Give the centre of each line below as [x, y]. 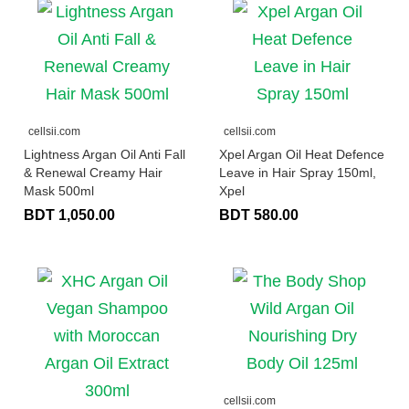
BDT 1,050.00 [69, 215]
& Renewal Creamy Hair [93, 172]
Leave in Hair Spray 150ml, [298, 172]
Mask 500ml [59, 190]
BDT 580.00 [259, 215]
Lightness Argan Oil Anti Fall [105, 154]
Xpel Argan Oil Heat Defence [302, 154]
